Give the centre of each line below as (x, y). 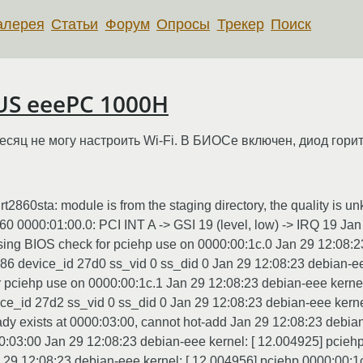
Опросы (184, 24)
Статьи (75, 24)
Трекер (240, 24)
